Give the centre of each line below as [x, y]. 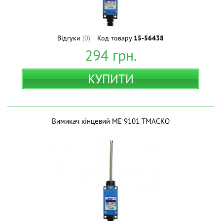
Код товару [115, 38]
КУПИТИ [110, 79]
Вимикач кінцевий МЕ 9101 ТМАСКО [110, 121]
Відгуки [70, 38]
